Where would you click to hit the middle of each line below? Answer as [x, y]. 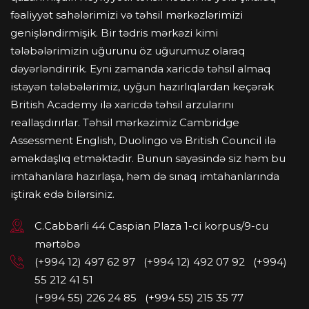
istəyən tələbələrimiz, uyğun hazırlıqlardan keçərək [142, 86]
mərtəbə [57, 243]
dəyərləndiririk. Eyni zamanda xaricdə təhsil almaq [140, 68]
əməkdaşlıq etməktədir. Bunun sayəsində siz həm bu [148, 158]
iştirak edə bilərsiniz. [62, 194]
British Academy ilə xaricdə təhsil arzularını [122, 104]
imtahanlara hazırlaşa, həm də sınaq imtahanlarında [145, 176]
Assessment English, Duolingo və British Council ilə [143, 140]
